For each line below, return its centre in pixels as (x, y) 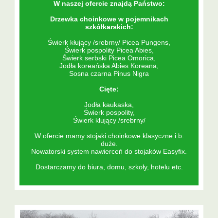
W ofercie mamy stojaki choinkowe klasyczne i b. (109, 136)
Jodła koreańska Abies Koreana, (109, 65)
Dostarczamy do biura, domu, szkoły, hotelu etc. (109, 167)
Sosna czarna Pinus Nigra (109, 73)
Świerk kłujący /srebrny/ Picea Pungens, (109, 42)
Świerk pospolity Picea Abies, (109, 50)
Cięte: (109, 89)
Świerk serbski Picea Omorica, (109, 58)
